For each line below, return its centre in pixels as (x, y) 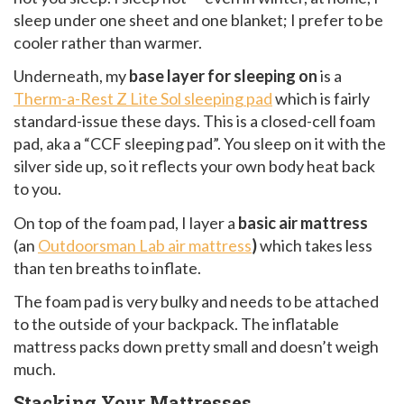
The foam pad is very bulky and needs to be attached (196, 302)
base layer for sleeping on (223, 76)
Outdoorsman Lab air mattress (145, 245)
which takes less (315, 245)
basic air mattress (303, 222)
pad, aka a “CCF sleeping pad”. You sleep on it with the (200, 144)
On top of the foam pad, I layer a (126, 222)
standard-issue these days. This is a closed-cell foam (194, 121)
